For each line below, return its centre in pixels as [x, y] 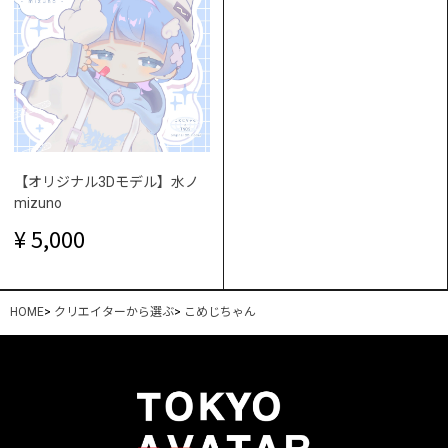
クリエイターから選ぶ [114, 312]
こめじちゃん [220, 312]
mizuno [38, 203]
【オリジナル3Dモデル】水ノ [106, 182]
